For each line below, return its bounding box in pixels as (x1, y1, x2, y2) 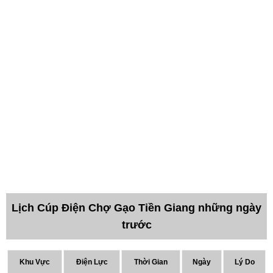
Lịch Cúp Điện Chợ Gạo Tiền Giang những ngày (12, 201, 261, 214)
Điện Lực (76, 257, 108, 266)
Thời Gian (134, 257, 168, 266)
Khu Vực (19, 257, 50, 266)
